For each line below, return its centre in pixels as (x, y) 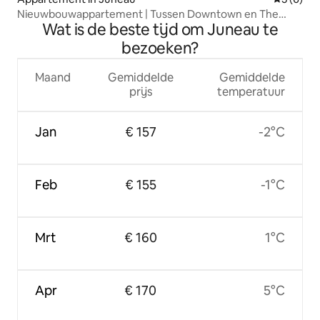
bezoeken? (160, 49)
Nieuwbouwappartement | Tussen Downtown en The (148, 14)
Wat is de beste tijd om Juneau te (160, 30)
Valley (31, 28)
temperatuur (251, 92)
